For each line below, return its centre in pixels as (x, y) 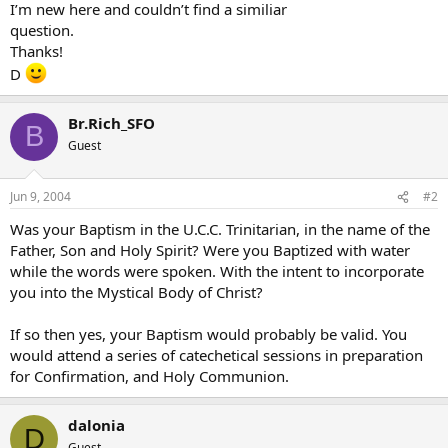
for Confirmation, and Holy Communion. (149, 376)
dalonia (96, 425)
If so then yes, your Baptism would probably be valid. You (208, 334)
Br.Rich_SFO (111, 122)
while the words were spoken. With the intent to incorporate (217, 271)
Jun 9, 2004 (40, 196)
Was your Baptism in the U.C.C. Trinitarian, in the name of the (220, 229)
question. (42, 29)
